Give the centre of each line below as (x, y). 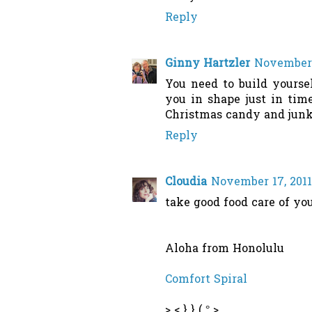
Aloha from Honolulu (225, 250)
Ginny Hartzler (208, 64)
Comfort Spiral (206, 280)
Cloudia (186, 183)
